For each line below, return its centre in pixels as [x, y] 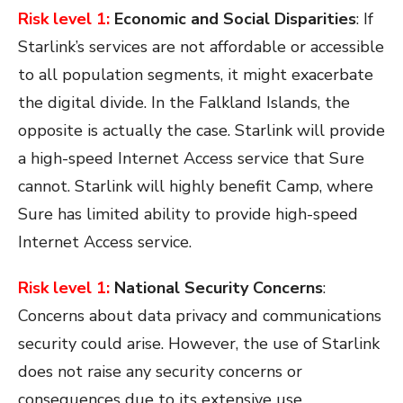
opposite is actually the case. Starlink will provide [201, 131]
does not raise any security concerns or [160, 372]
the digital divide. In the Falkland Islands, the [184, 103]
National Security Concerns [216, 288]
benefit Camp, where [296, 187]
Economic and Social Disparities [233, 19]
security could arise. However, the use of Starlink [199, 344]
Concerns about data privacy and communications [200, 316]
